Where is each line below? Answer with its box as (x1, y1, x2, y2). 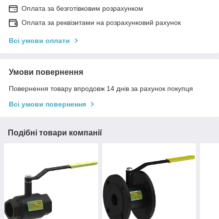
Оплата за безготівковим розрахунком (22, 4, 143, 13)
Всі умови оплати (9, 37, 70, 45)
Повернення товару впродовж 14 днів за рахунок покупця (9, 85, 193, 93)
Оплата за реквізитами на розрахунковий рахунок (22, 19, 181, 27)
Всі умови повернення (9, 100, 86, 109)
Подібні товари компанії (8, 129, 102, 137)
